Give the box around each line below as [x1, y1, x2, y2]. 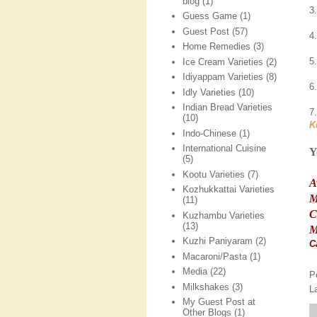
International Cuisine [183, 143, 267, 154]
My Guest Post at [183, 296, 256, 308]
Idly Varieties [183, 86, 236, 98]
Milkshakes [183, 281, 230, 292]
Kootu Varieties [183, 168, 246, 180]
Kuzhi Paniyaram [183, 236, 253, 247]
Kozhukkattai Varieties [183, 184, 275, 195]
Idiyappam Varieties [183, 71, 264, 83]
